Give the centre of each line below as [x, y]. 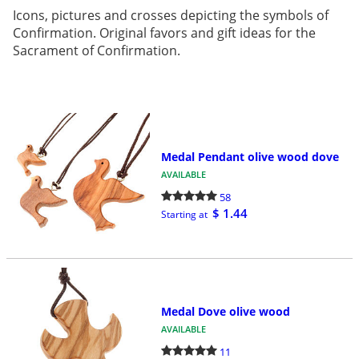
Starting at [184, 214]
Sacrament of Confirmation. [96, 50]
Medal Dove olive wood [225, 312]
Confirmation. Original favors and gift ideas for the [164, 33]
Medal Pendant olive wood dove [250, 156]
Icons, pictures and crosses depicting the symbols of [170, 15]
